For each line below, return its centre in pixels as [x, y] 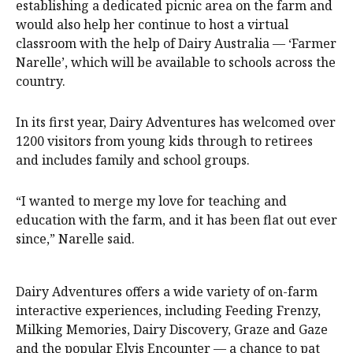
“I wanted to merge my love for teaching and [151, 201]
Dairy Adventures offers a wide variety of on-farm [167, 291]
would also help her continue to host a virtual [152, 24]
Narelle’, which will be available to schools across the [176, 62]
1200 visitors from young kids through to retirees [164, 141]
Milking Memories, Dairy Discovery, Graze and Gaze [172, 329]
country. [41, 81]
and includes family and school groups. [133, 160]
